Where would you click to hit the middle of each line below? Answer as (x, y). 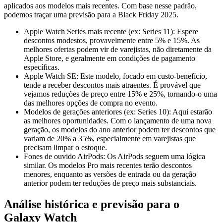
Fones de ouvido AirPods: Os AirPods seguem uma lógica (114, 156)
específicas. (42, 67)
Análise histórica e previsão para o (92, 204)
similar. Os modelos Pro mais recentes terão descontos (108, 165)
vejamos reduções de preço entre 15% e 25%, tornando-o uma (120, 94)
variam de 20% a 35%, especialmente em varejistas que (110, 138)
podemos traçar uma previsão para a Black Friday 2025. (91, 14)
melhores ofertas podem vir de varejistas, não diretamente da (118, 49)
